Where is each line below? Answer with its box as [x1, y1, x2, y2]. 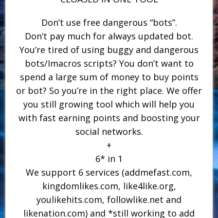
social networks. [75, 125, 143, 137]
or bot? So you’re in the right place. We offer [16, 84, 202, 96]
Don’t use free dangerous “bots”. [41, 16, 177, 28]
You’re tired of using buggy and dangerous [19, 43, 199, 55]
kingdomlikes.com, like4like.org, [42, 180, 176, 192]
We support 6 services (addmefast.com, [26, 166, 192, 178]
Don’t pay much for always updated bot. [25, 30, 193, 42]
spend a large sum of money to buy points [19, 71, 199, 83]
